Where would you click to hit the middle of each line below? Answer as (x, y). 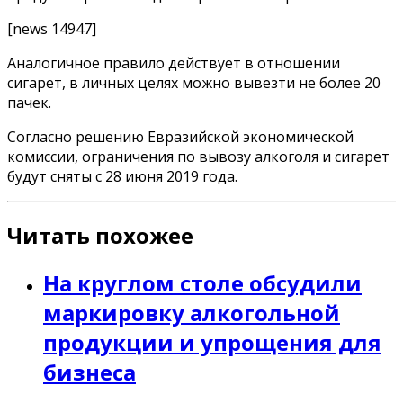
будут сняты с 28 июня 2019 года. (122, 176)
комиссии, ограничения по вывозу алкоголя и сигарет (198, 156)
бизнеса (90, 372)
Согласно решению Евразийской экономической (180, 136)
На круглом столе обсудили (202, 282)
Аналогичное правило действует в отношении (174, 63)
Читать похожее (100, 235)
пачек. (29, 102)
